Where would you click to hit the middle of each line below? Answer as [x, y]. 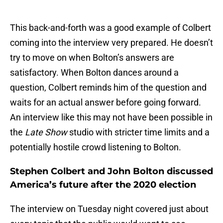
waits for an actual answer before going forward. [106, 103]
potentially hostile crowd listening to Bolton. [96, 147]
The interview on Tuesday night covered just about [109, 209]
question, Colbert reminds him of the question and [108, 88]
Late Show [47, 132]
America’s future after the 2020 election [103, 185]
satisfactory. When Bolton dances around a [94, 73]
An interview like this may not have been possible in [111, 117]
